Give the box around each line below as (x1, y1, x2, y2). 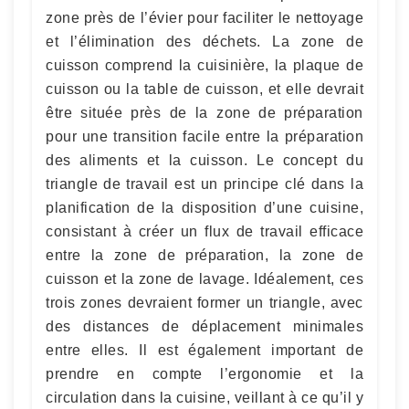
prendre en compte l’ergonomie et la (46, 366, 363, 382)
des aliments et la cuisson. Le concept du (46, 152, 363, 168)
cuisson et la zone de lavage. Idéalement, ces (46, 271, 363, 287)
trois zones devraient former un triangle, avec (46, 295, 363, 310)
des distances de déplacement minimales (46, 319, 363, 334)
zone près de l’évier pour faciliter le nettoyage (46, 10, 363, 26)
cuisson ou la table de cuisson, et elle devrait (46, 81, 363, 97)
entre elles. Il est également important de (46, 342, 363, 358)
